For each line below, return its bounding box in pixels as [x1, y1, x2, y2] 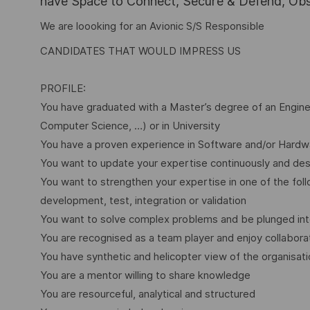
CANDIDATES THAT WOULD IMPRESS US [40, 45, 241, 58]
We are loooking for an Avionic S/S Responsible [40, 19, 264, 33]
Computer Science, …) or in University [40, 120, 220, 133]
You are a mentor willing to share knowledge [40, 269, 250, 282]
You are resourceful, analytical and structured [40, 288, 255, 301]
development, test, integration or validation [40, 194, 246, 208]
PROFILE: [40, 82, 86, 95]
